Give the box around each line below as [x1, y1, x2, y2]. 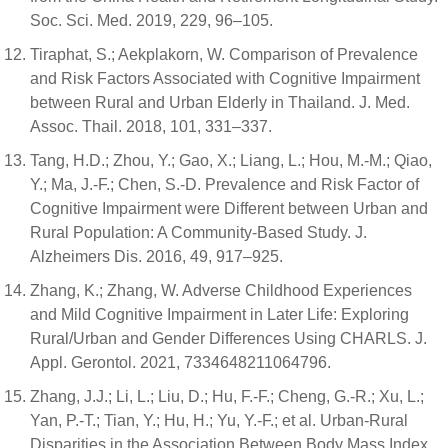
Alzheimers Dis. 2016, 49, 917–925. [30, 248, 283, 265]
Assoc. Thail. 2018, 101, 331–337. [30, 118, 272, 135]
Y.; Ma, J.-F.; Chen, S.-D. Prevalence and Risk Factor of [30, 176, 419, 193]
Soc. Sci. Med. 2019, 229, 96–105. [30, 12, 273, 29]
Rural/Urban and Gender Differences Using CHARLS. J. [30, 330, 427, 347]
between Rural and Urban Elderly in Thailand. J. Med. [30, 94, 410, 111]
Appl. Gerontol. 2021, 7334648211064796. [30, 354, 331, 371]
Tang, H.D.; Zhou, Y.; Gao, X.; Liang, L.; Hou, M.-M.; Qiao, [30, 152, 432, 169]
